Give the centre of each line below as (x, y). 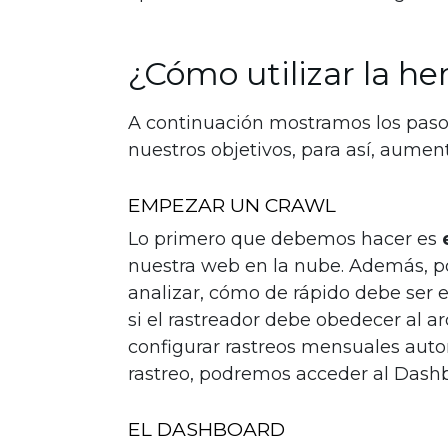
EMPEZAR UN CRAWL (232, 204)
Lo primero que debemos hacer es (285, 239)
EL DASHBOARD (206, 429)
